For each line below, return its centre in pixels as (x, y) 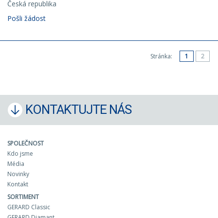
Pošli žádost (27, 18)
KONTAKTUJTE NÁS (78, 109)
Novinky (18, 174)
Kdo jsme (20, 154)
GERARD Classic (29, 207)
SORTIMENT (23, 197)
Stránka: (162, 56)
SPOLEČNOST (26, 143)
